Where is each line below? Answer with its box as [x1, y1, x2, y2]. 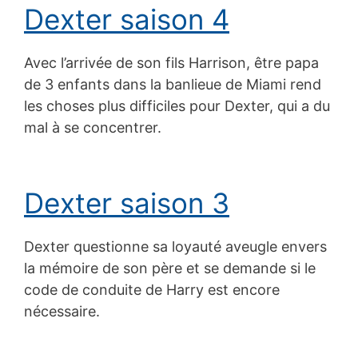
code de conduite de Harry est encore [24, 280, 280, 298]
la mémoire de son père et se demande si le [24, 259, 316, 276]
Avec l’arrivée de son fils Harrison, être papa [24, 54, 319, 71]
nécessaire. [24, 302, 100, 320]
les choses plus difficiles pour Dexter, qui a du [24, 97, 330, 114]
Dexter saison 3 [24, 185, 229, 220]
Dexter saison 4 [24, 2, 229, 36]
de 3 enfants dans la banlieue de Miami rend [24, 75, 321, 93]
